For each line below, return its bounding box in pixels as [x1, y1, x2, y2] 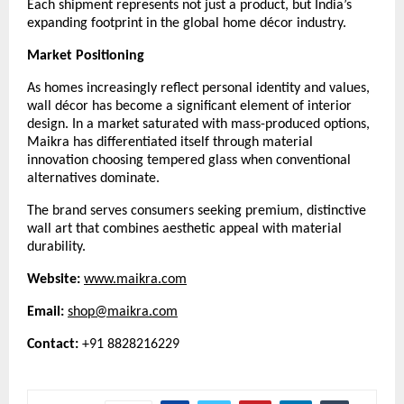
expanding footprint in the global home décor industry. [27, 15, 346, 31]
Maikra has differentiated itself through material [27, 134, 313, 150]
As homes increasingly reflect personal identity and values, [27, 80, 370, 96]
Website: [27, 271, 80, 287]
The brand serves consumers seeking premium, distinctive [27, 203, 366, 218]
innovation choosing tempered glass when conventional [27, 152, 351, 168]
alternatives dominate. [27, 170, 160, 186]
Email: [27, 304, 68, 319]
